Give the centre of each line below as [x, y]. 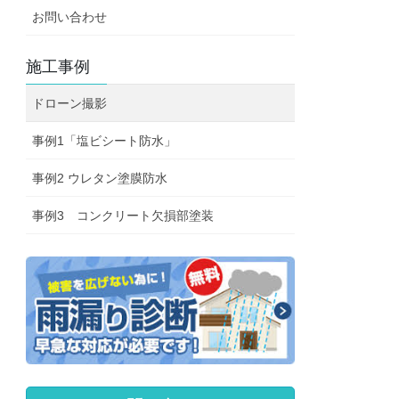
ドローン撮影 [70, 104]
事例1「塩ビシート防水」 [105, 141]
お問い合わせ [70, 17]
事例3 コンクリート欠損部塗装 [123, 216]
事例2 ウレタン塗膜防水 [100, 179]
